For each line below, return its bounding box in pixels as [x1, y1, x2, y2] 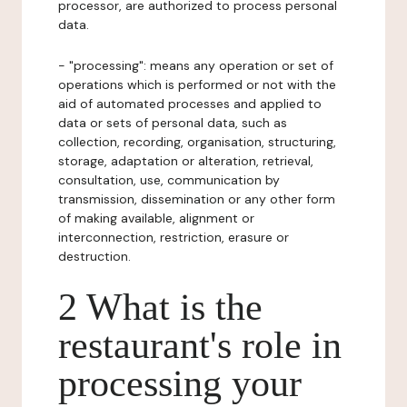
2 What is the [58, 286, 263, 328]
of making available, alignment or [58, 210, 254, 226]
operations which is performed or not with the [58, 76, 336, 93]
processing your [58, 362, 302, 404]
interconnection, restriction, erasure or [58, 229, 289, 245]
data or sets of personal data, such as [58, 114, 287, 131]
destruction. [58, 248, 131, 264]
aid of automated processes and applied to [58, 95, 322, 112]
